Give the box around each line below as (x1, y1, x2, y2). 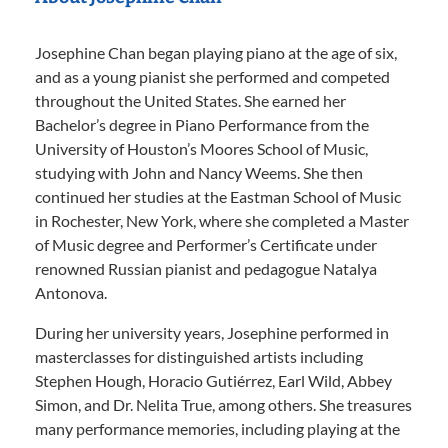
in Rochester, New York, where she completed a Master (35, 211, 409, 230)
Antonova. (35, 283, 107, 302)
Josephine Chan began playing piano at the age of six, (35, 43, 397, 62)
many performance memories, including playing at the (35, 419, 400, 438)
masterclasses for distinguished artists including (35, 347, 363, 366)
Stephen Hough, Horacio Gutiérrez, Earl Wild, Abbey (35, 371, 392, 390)
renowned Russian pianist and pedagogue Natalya (35, 259, 377, 278)
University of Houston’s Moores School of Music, (35, 139, 368, 158)
